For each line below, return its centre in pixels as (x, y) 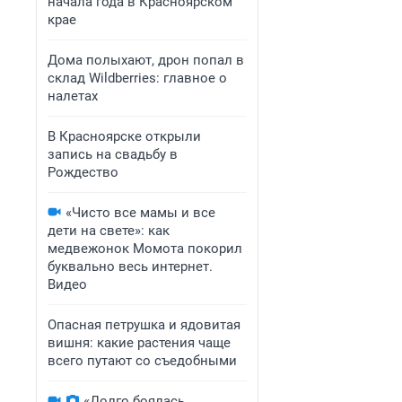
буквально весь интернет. (130, 267)
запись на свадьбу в (113, 154)
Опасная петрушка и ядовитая (144, 325)
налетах (73, 96)
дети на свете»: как (109, 231)
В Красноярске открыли (124, 136)
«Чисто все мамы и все (140, 213)
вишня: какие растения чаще (139, 343)
